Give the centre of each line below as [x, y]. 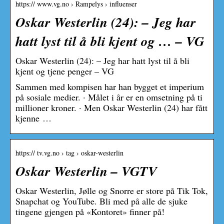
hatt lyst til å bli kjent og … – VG [110, 41]
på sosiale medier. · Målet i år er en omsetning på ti [109, 97]
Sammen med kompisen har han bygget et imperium [110, 86]
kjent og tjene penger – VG [65, 71]
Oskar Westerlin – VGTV [86, 171]
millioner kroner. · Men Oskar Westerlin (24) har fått [111, 107]
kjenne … [33, 118]
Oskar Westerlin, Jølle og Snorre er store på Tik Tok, [112, 190]
